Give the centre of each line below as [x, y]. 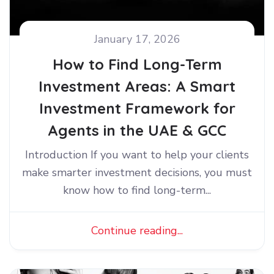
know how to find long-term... [137, 191]
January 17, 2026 [137, 39]
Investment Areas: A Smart [137, 87]
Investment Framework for [137, 109]
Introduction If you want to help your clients [137, 155]
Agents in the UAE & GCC [137, 131]
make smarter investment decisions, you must [137, 173]
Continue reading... [137, 231]
